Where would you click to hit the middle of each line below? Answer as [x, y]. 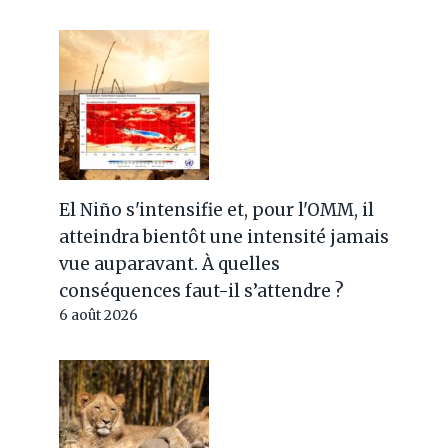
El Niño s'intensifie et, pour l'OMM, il [217, 210]
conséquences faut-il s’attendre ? [202, 291]
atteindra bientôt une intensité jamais [224, 237]
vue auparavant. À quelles [170, 264]
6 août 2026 [99, 315]
